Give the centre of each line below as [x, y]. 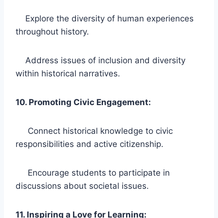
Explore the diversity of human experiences [105, 18]
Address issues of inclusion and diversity [100, 60]
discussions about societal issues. [82, 186]
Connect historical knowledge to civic [94, 131]
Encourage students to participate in [93, 173]
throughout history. [52, 31]
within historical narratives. [68, 73]
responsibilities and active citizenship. [90, 144]
